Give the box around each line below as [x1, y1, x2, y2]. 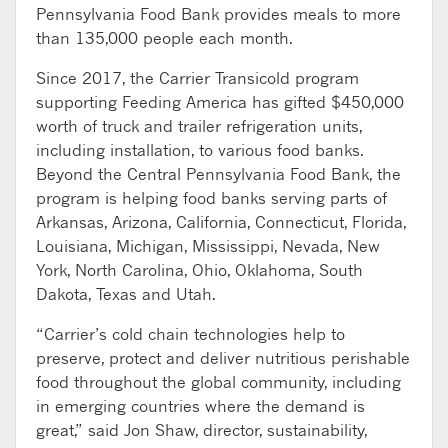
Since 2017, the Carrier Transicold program [36, 67, 359, 88]
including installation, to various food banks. [36, 139, 364, 160]
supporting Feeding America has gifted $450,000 [36, 91, 404, 112]
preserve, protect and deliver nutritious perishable [36, 347, 410, 368]
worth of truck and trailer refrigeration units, [36, 115, 362, 136]
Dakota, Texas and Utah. [36, 283, 216, 304]
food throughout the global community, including [36, 371, 401, 392]
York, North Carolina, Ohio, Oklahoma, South [36, 259, 363, 280]
